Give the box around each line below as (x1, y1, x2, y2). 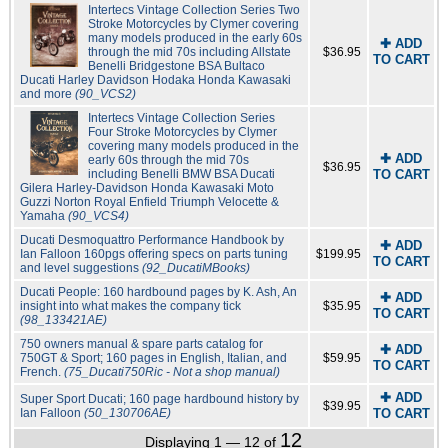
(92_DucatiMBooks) (141, 261, 250, 276)
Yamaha (19, 209, 68, 224)
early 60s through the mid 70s (88, 153, 249, 168)
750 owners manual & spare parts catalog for (19, 337, 263, 352)
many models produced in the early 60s (87, 31, 302, 46)
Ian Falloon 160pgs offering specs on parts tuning (19, 247, 288, 262)
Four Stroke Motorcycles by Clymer (88, 125, 277, 140)
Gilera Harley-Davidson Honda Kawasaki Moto (19, 181, 274, 196)
